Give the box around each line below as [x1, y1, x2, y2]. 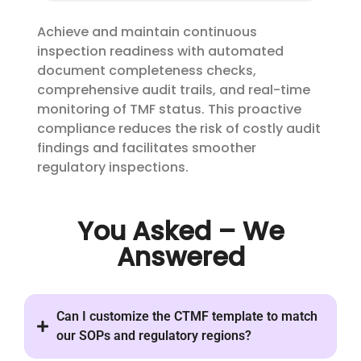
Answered [116, 238, 245, 275]
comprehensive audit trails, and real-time [37, 81, 310, 100]
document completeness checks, [37, 61, 256, 81]
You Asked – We [77, 212, 284, 249]
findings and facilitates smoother [37, 139, 256, 158]
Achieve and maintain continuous [37, 23, 257, 42]
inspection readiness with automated [37, 42, 284, 61]
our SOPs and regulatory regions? [56, 327, 251, 343]
